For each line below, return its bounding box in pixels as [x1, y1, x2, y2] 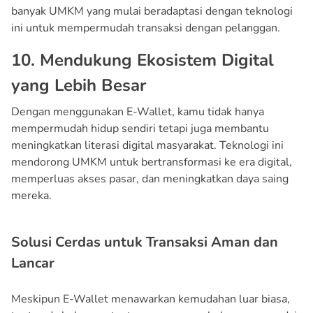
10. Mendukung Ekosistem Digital [11, 48, 274, 71]
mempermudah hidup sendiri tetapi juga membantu [11, 120, 269, 136]
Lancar [11, 253, 54, 272]
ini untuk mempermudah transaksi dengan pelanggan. [11, 20, 280, 36]
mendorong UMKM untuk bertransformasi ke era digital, [11, 154, 292, 170]
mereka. [11, 187, 52, 203]
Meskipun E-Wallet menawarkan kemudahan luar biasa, [11, 291, 290, 307]
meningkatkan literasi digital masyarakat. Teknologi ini [11, 137, 284, 153]
